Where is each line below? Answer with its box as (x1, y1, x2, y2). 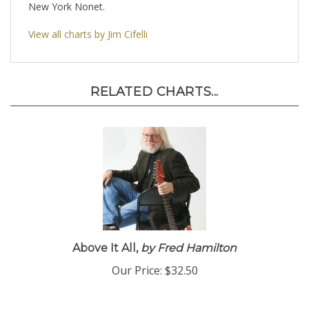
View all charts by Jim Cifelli (28, 30, 148, 43)
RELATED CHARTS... (90, 86, 219, 101)
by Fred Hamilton (138, 243, 237, 257)
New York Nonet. (28, 2, 105, 15)
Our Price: (111, 265, 162, 280)
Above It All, (72, 243, 138, 257)
